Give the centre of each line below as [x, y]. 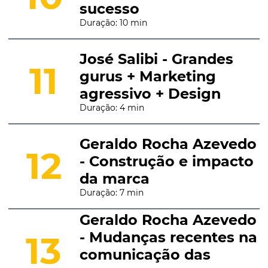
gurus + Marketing [147, 76]
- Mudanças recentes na [168, 237]
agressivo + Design [150, 93]
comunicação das [145, 255]
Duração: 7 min [111, 192]
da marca [114, 178]
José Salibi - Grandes [156, 59]
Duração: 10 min [113, 22]
